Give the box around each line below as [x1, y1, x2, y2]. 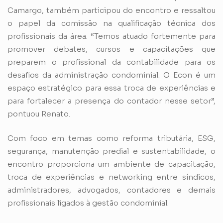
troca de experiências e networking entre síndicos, [7, 172, 216, 182]
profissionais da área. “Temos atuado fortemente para [7, 31, 216, 41]
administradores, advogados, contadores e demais [7, 185, 216, 195]
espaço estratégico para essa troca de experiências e [7, 83, 216, 93]
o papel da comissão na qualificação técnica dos [7, 18, 216, 28]
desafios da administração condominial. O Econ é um [7, 70, 216, 80]
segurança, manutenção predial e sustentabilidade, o [7, 146, 216, 156]
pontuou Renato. [7, 109, 70, 119]
